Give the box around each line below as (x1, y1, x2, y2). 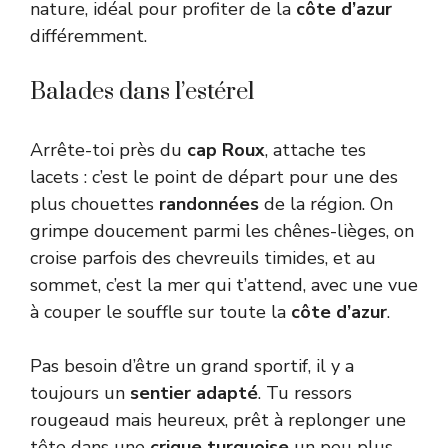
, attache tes (265, 138, 366, 163)
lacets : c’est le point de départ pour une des (30, 165, 398, 190)
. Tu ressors (258, 381, 352, 406)
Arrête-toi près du (30, 138, 187, 163)
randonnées (159, 192, 259, 217)
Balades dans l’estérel (30, 77, 254, 108)
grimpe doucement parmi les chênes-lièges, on (30, 219, 414, 244)
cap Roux (187, 138, 265, 163)
